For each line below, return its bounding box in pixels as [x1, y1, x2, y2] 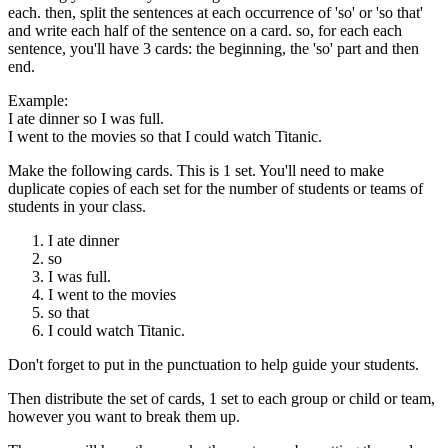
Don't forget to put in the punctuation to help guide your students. [8, 355, 419, 373]
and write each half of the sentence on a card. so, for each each [8, 21, 402, 39]
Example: [8, 91, 68, 109]
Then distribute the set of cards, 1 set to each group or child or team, [8, 389, 435, 407]
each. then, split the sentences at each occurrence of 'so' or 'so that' [8, 3, 423, 21]
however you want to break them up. [8, 407, 240, 425]
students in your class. [8, 197, 146, 215]
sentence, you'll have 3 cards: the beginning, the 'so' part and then [8, 39, 419, 57]
